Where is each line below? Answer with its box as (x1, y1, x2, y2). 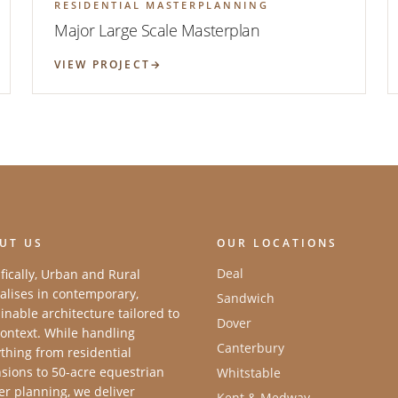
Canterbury (217, 338, 284, 356)
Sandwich (217, 289, 275, 306)
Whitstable (217, 363, 281, 381)
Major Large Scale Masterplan (54, 19, 260, 41)
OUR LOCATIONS (217, 235, 338, 251)
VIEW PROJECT (54, 56, 150, 72)
